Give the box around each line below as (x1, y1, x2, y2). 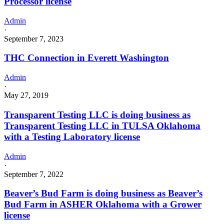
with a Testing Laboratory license (4, 131, 140, 142)
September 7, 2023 (4, 34, 63, 43)
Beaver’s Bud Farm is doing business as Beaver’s (4, 188, 202, 199)
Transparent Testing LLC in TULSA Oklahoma (4, 120, 200, 131)
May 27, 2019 (4, 91, 48, 100)
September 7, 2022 (4, 169, 63, 178)
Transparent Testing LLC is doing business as (4, 109, 190, 120)
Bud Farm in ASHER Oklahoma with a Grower (4, 199, 201, 210)
